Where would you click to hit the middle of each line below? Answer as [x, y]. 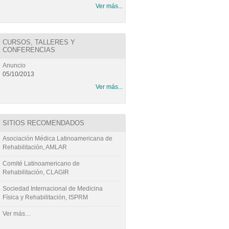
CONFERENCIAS [29, 50]
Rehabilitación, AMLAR [35, 147]
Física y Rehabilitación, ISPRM [45, 197]
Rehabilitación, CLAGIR [36, 172]
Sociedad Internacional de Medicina [53, 189]
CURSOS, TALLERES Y [39, 42]
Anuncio [14, 65]
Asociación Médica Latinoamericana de [58, 139]
